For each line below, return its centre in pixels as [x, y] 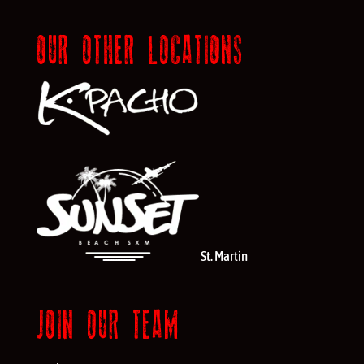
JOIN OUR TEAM [108, 326]
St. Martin [224, 256]
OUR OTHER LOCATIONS [140, 50]
